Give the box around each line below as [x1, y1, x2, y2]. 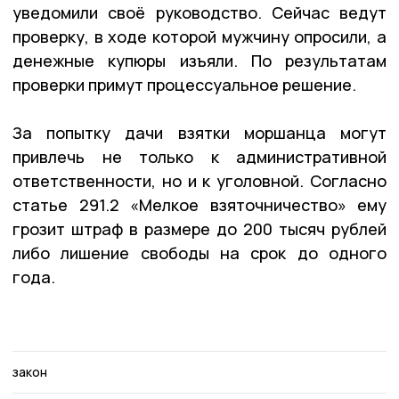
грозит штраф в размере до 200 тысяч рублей [12, 218, 387, 240]
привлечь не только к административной [12, 146, 387, 168]
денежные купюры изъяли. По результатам [12, 50, 387, 72]
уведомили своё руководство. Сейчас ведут [12, 2, 387, 24]
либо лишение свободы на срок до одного [12, 242, 387, 265]
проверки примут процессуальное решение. [12, 74, 360, 96]
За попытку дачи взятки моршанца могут [12, 122, 387, 144]
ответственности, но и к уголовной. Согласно [12, 170, 387, 192]
